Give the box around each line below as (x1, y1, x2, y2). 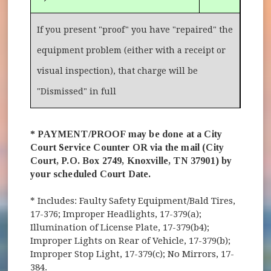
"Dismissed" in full (37, 86, 117, 96)
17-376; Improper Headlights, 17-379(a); (30, 208, 202, 220)
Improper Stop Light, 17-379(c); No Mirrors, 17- (30, 248, 235, 260)
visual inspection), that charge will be (37, 65, 198, 76)
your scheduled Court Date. (30, 168, 151, 179)
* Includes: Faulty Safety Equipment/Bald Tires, (30, 195, 236, 206)
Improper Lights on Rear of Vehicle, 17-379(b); (30, 235, 231, 246)
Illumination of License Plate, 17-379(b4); (30, 221, 210, 233)
